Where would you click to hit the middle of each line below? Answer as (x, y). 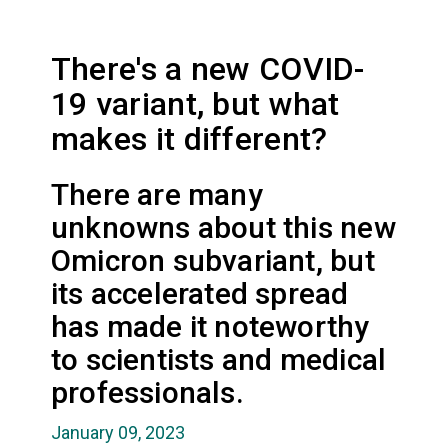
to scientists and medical (218, 359)
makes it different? (189, 138)
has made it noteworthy (210, 326)
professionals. (147, 392)
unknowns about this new (223, 227)
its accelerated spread (199, 293)
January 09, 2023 (117, 432)
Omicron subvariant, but (212, 260)
